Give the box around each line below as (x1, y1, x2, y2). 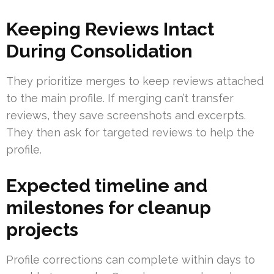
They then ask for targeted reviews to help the (6, 126, 254, 139)
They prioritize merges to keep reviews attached (6, 75, 264, 88)
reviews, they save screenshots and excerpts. (6, 109, 246, 122)
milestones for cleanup (6, 197, 211, 219)
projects (6, 219, 78, 241)
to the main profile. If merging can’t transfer (6, 92, 234, 105)
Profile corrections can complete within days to (6, 253, 255, 267)
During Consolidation (6, 40, 193, 62)
